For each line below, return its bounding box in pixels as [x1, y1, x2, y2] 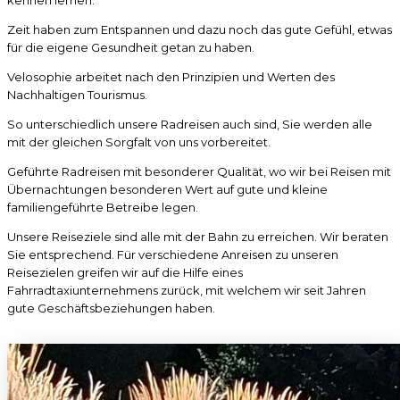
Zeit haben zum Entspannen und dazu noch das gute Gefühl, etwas [7, 22, 392, 37]
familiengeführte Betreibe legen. [7, 200, 198, 215]
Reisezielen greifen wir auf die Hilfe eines [7, 265, 243, 280]
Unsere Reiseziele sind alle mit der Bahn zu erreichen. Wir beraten [7, 229, 388, 245]
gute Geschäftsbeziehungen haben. [7, 301, 215, 316]
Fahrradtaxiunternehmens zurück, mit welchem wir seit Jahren [7, 283, 366, 298]
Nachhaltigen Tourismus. [7, 87, 147, 103]
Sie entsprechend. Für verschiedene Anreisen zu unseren [7, 247, 338, 262]
